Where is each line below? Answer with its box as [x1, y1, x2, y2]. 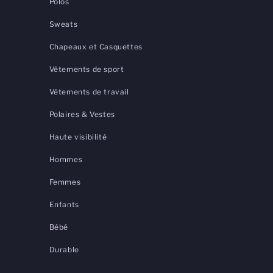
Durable [49, 245, 79, 255]
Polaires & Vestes [49, 110, 115, 119]
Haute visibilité [49, 132, 107, 142]
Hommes [49, 155, 83, 165]
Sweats [49, 19, 78, 29]
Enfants [49, 200, 79, 210]
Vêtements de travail [49, 87, 129, 97]
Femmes [49, 177, 81, 187]
